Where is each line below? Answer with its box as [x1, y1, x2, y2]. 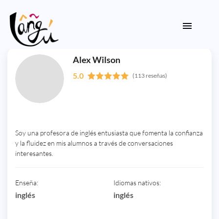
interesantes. [15, 149, 53, 157]
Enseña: [15, 178, 38, 187]
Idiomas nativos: [113, 178, 161, 187]
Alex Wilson [73, 54, 120, 65]
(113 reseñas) [132, 72, 168, 79]
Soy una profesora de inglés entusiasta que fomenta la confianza [15, 129, 203, 137]
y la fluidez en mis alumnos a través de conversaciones [15, 139, 173, 147]
